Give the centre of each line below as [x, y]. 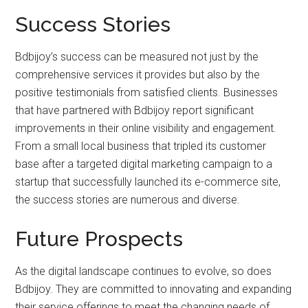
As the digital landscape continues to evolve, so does [144, 271]
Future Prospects [99, 239]
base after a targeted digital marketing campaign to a [144, 164]
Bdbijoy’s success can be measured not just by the [137, 56]
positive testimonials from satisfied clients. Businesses [147, 92]
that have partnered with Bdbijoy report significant [135, 110]
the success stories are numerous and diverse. [128, 199]
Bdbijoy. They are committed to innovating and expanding [154, 289]
